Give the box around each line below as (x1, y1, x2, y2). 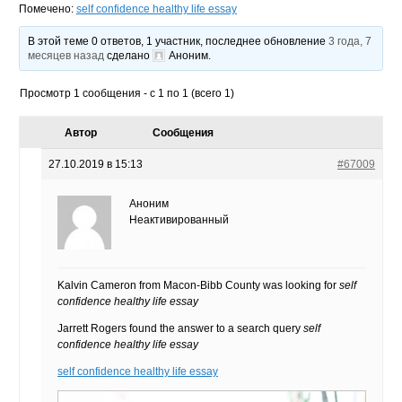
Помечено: (18, 2, 76, 15)
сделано (104, 48, 153, 62)
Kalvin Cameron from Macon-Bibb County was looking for (57, 278, 339, 292)
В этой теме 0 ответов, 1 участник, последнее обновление (28, 34, 329, 48)
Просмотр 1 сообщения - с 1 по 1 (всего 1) (19, 86, 234, 100)
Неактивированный (128, 213, 229, 226)
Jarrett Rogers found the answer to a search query (57, 321, 303, 335)
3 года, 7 (328, 34, 372, 48)
